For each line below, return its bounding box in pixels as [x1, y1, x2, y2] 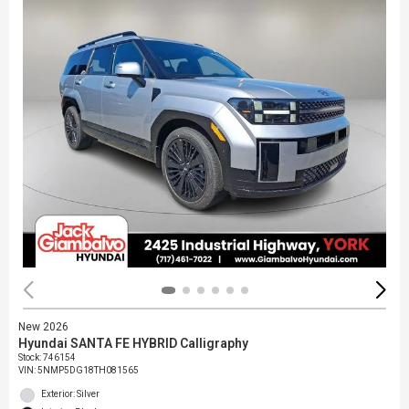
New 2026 [18, 320, 68, 333]
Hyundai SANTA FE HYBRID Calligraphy [18, 335, 248, 351]
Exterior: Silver [41, 388, 100, 399]
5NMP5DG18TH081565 [37, 364, 139, 375]
